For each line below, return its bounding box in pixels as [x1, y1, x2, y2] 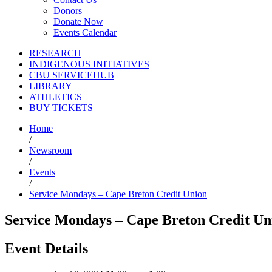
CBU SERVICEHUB [29, 70, 114, 81]
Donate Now [53, 16, 103, 27]
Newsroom [29, 145, 72, 156]
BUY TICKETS [29, 103, 93, 114]
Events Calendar [53, 27, 117, 38]
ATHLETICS [29, 92, 82, 103]
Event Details [5, 240, 88, 257]
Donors [53, 5, 82, 16]
